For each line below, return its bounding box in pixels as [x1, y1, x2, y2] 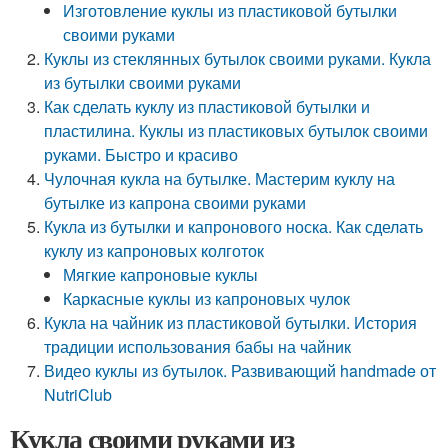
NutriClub [44, 383, 113, 406]
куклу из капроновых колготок [44, 239, 265, 262]
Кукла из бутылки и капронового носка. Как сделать [44, 215, 424, 238]
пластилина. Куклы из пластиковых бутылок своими [44, 119, 429, 142]
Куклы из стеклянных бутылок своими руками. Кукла [44, 47, 432, 70]
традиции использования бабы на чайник [44, 335, 352, 358]
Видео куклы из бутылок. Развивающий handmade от [44, 359, 437, 382]
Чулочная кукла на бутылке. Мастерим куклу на [44, 167, 396, 190]
